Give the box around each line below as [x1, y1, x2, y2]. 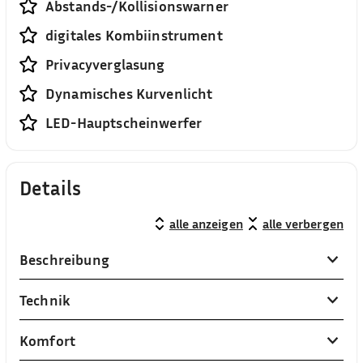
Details [19, 177, 82, 199]
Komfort [19, 331, 76, 349]
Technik [19, 291, 71, 309]
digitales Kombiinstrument [45, 26, 223, 44]
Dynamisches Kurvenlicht [45, 84, 213, 102]
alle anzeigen [169, 216, 243, 232]
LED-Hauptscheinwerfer [45, 113, 203, 131]
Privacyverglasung [45, 55, 165, 73]
